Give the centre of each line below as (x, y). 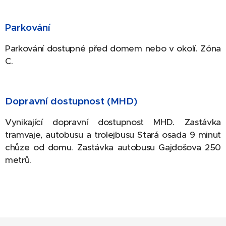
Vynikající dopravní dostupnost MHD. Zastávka (113, 122)
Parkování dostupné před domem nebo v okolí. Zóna (113, 49)
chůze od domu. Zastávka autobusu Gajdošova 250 (113, 148)
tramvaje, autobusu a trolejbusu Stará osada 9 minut (113, 135)
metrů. (18, 160)
